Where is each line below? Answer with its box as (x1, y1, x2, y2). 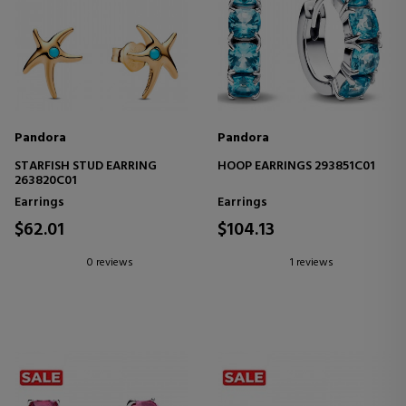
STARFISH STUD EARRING (14, 155, 157, 177)
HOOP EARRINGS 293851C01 (217, 155, 375, 177)
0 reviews (87, 253, 133, 272)
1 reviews (290, 253, 333, 272)
